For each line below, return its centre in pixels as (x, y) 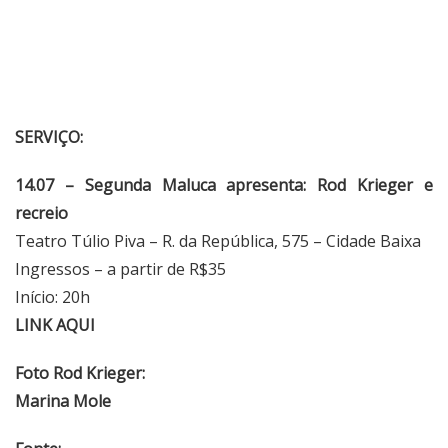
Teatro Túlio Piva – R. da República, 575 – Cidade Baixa (218, 241)
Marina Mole (63, 401)
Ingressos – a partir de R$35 (120, 269)
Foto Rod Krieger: (80, 373)
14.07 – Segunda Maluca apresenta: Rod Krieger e (224, 185)
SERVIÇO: (49, 137)
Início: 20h (52, 297)
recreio (41, 213)
